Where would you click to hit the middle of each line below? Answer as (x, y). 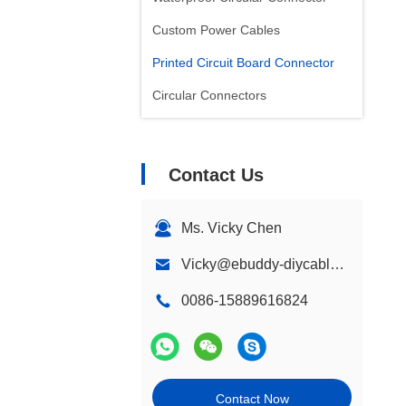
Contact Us (216, 175)
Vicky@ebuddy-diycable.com (337, 264)
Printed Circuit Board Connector (243, 63)
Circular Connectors (209, 95)
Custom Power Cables (216, 30)
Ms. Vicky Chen (232, 228)
